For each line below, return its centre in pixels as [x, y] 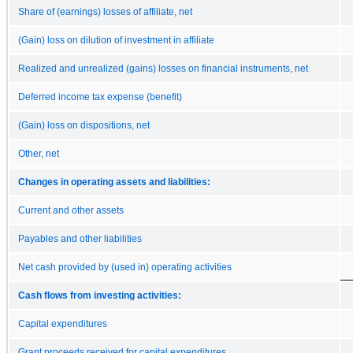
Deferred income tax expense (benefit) [100, 97]
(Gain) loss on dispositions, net [84, 125]
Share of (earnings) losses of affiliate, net [105, 11]
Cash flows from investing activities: [100, 295]
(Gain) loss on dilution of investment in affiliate [116, 40]
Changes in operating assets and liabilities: [114, 182]
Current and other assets [71, 210]
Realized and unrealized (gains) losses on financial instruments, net [163, 68]
